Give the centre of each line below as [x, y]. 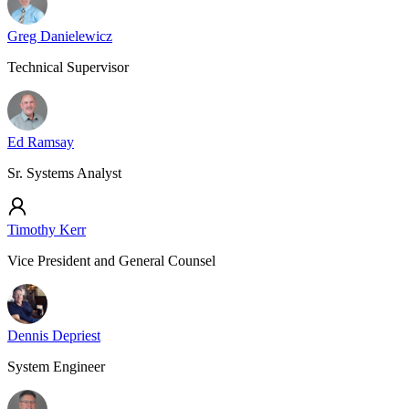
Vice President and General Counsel [111, 261]
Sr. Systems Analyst [64, 173]
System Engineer [56, 367]
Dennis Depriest [54, 336]
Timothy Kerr [47, 230]
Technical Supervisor [68, 67]
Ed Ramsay [41, 142]
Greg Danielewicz [60, 36]
